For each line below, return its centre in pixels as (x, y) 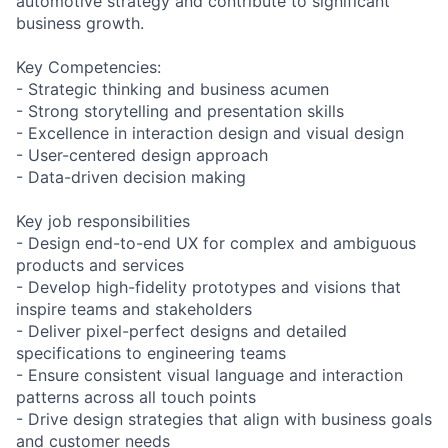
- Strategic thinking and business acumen (172, 88)
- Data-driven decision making (131, 176)
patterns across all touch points (136, 396)
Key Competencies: (88, 66)
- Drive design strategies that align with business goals (224, 418)
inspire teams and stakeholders (134, 308)
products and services (100, 264)
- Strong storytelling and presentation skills (180, 110)
